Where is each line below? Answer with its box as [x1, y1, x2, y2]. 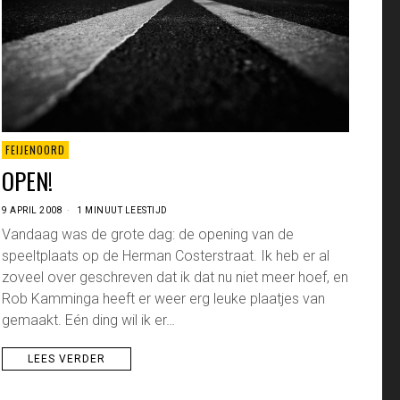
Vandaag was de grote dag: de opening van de [2, 226, 295, 244]
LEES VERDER [28, 353, 106, 366]
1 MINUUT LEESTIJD [74, 205, 168, 216]
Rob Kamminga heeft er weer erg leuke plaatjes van [2, 290, 326, 308]
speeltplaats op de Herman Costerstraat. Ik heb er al [2, 247, 330, 265]
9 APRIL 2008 [2, 205, 63, 216]
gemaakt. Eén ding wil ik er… [2, 312, 176, 329]
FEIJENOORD [5, 142, 66, 158]
